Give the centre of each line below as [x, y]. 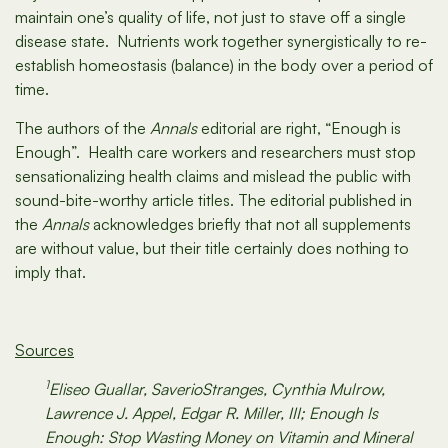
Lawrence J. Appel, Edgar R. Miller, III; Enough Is [211, 413]
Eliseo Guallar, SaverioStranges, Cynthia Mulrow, [217, 389]
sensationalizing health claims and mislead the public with [213, 176]
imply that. [50, 272]
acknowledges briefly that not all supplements [250, 224]
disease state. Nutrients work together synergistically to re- [221, 41]
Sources [44, 350]
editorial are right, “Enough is [299, 128]
